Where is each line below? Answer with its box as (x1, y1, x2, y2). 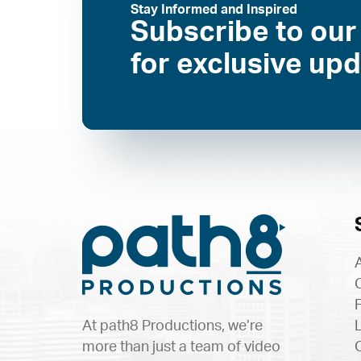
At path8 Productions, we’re (82, 319, 263, 334)
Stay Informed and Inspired (131, 3, 297, 17)
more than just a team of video (82, 340, 280, 355)
